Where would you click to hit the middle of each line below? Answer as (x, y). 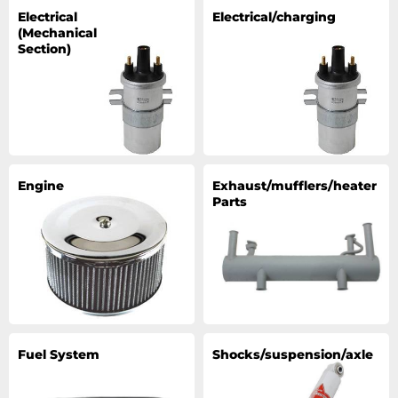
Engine (41, 186)
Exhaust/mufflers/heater (295, 186)
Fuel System (59, 354)
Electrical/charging (274, 17)
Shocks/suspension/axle (293, 354)
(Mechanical (57, 33)
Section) (44, 49)
